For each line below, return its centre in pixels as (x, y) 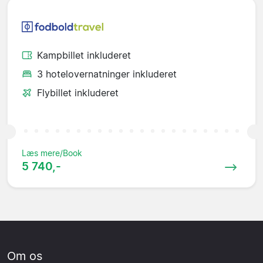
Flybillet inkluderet (78, 92)
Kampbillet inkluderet (84, 55)
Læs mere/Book (52, 153)
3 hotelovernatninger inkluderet (107, 74)
